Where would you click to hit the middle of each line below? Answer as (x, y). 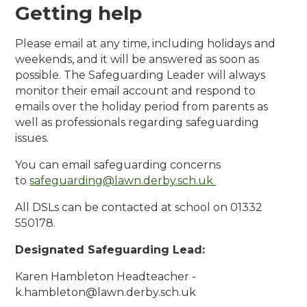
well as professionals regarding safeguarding (137, 122)
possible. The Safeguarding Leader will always (140, 75)
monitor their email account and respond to (136, 90)
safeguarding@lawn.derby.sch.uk (123, 180)
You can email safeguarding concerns (118, 164)
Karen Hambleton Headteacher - (107, 276)
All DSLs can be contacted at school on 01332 (139, 207)
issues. (34, 138)
